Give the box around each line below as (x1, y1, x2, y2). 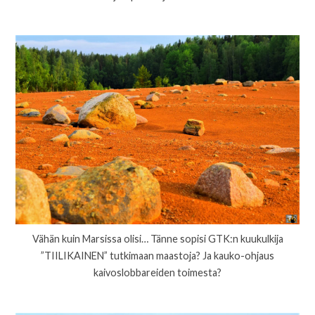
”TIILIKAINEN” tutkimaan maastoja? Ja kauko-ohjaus (41, 250, 274, 262)
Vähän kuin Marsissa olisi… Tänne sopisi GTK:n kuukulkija (32, 233, 283, 245)
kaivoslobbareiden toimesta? (94, 266, 221, 279)
